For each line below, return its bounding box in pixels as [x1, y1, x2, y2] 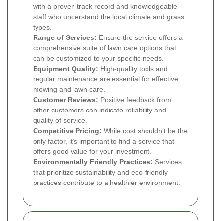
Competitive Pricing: [33, 126, 102, 135]
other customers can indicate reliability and [33, 106, 166, 114]
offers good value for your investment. [33, 147, 151, 155]
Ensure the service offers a [97, 33, 183, 41]
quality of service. [33, 116, 87, 124]
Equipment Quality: [33, 64, 98, 73]
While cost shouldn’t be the [102, 126, 187, 135]
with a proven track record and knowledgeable [33, 2, 177, 10]
